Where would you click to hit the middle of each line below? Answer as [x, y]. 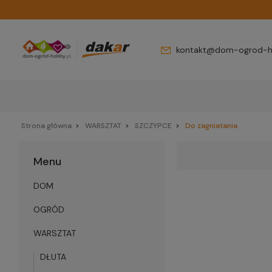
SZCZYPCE [153, 126]
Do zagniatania [211, 126]
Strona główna [46, 126]
